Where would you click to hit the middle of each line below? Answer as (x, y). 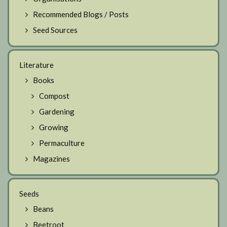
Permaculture (62, 143)
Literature (36, 65)
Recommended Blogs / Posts (81, 14)
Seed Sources (55, 30)
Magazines (51, 159)
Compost (54, 96)
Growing (54, 127)
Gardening (57, 112)
